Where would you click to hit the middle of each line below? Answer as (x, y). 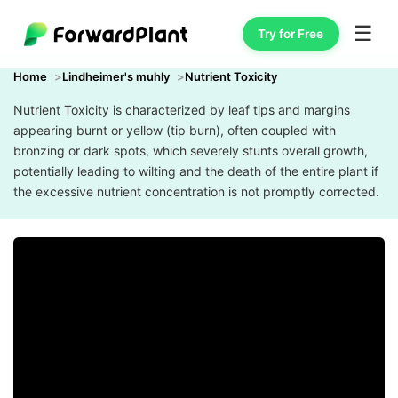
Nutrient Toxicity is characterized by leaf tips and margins (182, 110)
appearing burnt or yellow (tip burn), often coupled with (175, 130)
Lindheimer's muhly (116, 76)
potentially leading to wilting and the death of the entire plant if (196, 171)
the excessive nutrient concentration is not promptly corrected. (196, 191)
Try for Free (291, 33)
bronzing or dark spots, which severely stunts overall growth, (191, 151)
